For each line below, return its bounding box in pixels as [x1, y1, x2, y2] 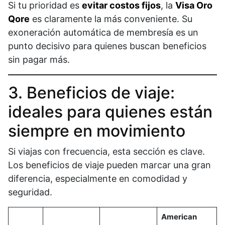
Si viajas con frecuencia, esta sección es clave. [8, 146, 205, 157]
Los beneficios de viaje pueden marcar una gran [8, 160, 211, 171]
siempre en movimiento [8, 121, 185, 141]
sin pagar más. [8, 54, 70, 65]
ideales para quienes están [8, 102, 212, 122]
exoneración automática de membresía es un [8, 27, 198, 38]
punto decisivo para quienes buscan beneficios [8, 41, 206, 52]
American [161, 212, 197, 222]
